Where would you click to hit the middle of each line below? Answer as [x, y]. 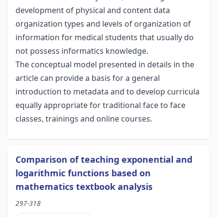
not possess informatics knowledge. [82, 51]
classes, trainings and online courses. [84, 119]
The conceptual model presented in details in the [105, 65]
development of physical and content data [93, 10]
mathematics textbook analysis [84, 187]
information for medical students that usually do [105, 38]
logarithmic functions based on [83, 173]
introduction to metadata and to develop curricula [108, 92]
